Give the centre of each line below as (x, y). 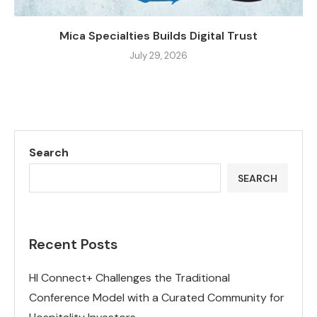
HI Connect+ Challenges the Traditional (129, 278)
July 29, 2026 (158, 56)
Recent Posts (73, 244)
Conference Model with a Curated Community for (157, 298)
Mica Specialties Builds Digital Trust (158, 36)
